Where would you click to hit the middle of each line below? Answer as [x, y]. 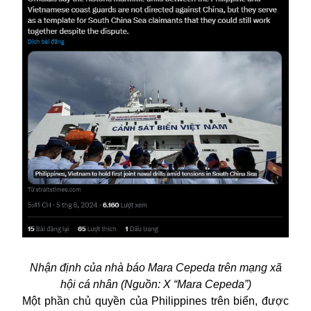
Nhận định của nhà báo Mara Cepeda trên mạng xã [155, 267]
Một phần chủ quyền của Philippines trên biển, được [155, 301]
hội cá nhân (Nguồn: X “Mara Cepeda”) [155, 284]
